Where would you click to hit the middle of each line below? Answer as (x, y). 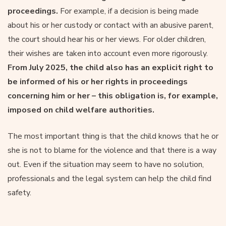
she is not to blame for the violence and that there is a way (112, 150)
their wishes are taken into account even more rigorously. (108, 53)
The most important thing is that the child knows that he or (113, 136)
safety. (19, 192)
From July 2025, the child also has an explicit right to (110, 67)
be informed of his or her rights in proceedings (98, 81)
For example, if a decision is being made (128, 11)
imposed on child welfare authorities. (81, 110)
